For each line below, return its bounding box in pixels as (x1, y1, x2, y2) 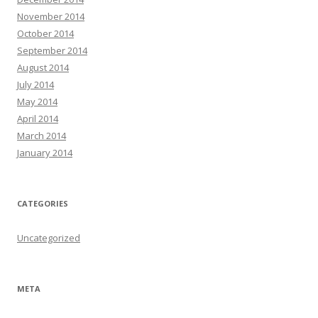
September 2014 (17, 43, 87, 57)
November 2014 (17, 9, 84, 23)
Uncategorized (17, 231, 80, 244)
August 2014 (17, 60, 69, 74)
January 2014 (17, 146, 72, 159)
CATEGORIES (17, 197, 68, 209)
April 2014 (17, 111, 58, 125)
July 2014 (17, 77, 54, 91)
